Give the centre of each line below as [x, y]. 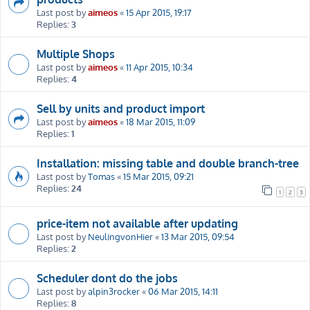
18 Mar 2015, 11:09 [161, 121]
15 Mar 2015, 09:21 [158, 176]
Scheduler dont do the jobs [107, 278]
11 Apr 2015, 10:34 [159, 66]
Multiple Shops [76, 54]
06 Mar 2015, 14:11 [183, 291]
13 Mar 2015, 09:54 [198, 236]
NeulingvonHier [120, 236]
